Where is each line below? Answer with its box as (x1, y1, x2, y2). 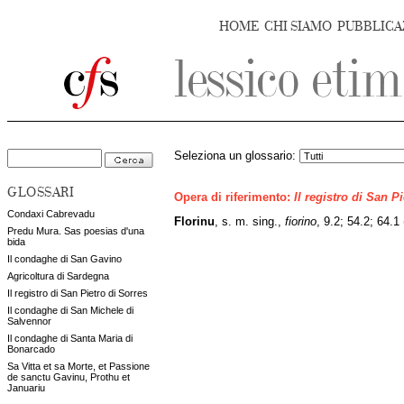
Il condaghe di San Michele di (7, 305, 133, 316)
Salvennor (7, 316, 51, 326)
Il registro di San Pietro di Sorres (7, 288, 148, 298)
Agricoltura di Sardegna (7, 271, 109, 281)
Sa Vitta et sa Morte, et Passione (7, 361, 150, 372)
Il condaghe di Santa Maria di (7, 333, 133, 344)
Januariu (7, 382, 45, 393)
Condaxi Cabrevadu (7, 208, 95, 219)
